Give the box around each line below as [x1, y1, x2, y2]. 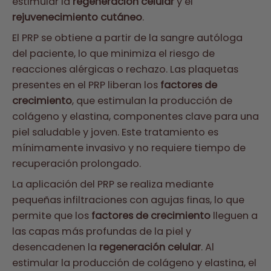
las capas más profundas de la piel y [12, 224, 191, 239]
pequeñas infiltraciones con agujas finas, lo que [12, 193, 244, 207]
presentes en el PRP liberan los [12, 78, 160, 93]
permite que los [12, 209, 91, 223]
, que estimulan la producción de [72, 94, 232, 108]
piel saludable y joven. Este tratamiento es [12, 125, 218, 140]
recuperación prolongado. [12, 157, 141, 171]
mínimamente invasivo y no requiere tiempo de [12, 141, 246, 155]
